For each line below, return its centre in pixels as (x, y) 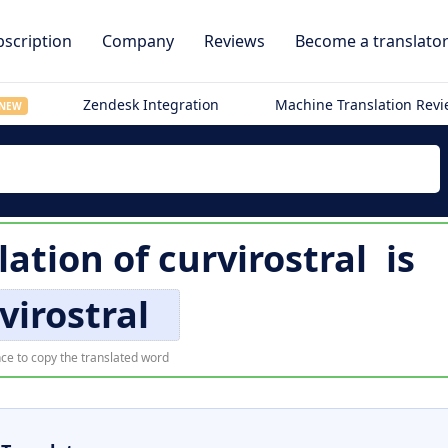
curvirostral (262, 258)
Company (138, 41)
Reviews (234, 41)
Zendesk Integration (151, 104)
